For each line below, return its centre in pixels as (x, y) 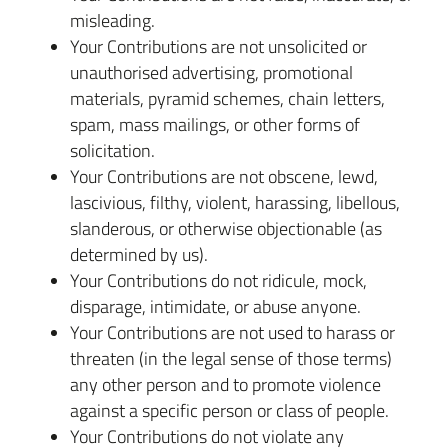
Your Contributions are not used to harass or (232, 332)
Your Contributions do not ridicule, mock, (218, 280)
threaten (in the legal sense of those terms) (231, 358)
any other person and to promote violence (225, 384)
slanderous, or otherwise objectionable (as (226, 228)
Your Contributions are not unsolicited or (218, 46)
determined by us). (139, 254)
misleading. (112, 20)
